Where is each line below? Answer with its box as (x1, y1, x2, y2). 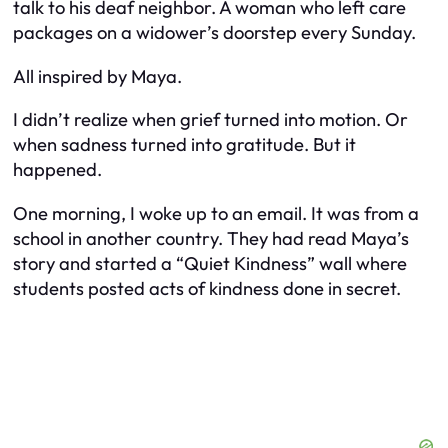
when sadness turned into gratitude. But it (13, 133, 356, 157)
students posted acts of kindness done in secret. (13, 276, 401, 300)
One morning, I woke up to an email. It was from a (13, 201, 419, 225)
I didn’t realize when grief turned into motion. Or (13, 108, 408, 132)
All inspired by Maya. (13, 64, 182, 88)
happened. (13, 158, 102, 182)
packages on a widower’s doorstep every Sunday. (13, 21, 416, 45)
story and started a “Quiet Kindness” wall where (13, 251, 407, 275)
